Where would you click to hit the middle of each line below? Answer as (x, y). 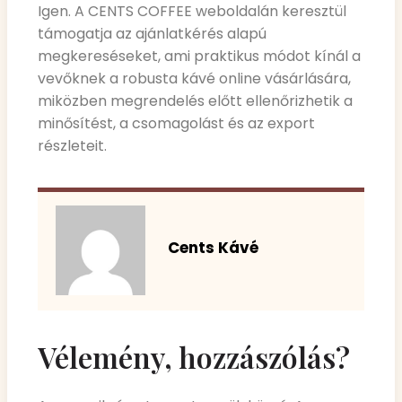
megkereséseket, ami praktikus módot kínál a (199, 56)
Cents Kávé (213, 248)
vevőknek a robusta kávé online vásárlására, (194, 78)
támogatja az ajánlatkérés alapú (152, 33)
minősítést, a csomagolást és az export (176, 123)
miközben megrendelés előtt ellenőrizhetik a (195, 100)
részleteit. (72, 145)
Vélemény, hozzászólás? (194, 357)
